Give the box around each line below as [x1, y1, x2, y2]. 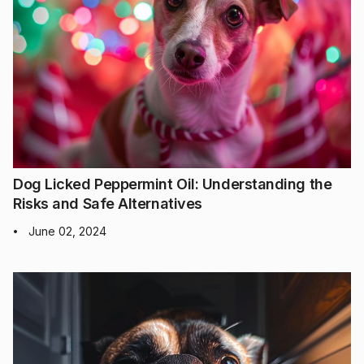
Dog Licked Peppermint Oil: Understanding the [13, 175, 332, 193]
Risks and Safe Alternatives [13, 195, 202, 213]
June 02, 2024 [28, 224, 106, 239]
